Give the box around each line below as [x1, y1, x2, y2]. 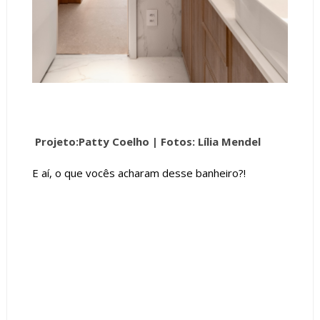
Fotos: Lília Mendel [160, 134, 264, 149]
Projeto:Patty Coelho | [31, 134, 161, 149]
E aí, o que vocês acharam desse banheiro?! [31, 166, 246, 181]
